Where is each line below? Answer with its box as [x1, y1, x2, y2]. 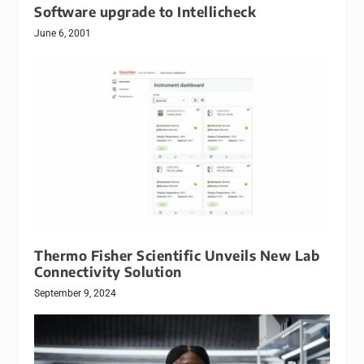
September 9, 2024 [34, 287, 117, 299]
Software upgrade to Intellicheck [34, 2, 257, 20]
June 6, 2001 [34, 27, 92, 39]
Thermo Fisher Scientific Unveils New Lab [34, 246, 320, 264]
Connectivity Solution [34, 262, 182, 280]
